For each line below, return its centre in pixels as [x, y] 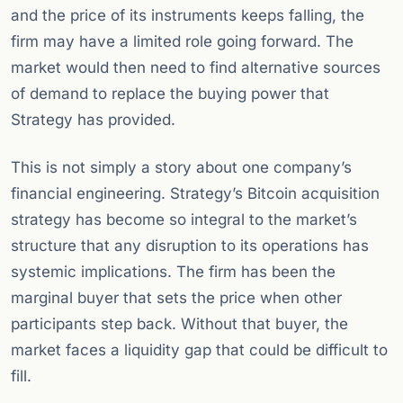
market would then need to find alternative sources [196, 68]
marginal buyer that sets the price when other [176, 298]
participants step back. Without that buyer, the [179, 324]
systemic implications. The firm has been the [173, 272]
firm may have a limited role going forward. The [182, 42]
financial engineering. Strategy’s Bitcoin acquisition [195, 194]
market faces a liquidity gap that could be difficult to [199, 350]
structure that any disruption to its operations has [190, 246]
